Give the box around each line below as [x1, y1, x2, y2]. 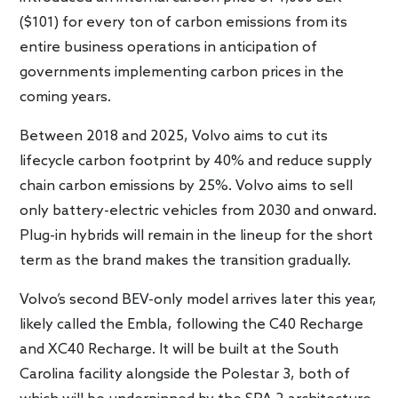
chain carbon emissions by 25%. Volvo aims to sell [20, 177, 354, 195]
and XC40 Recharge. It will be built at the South [20, 340, 339, 358]
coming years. [20, 88, 112, 106]
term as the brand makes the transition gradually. [20, 251, 352, 269]
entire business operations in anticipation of [20, 38, 318, 56]
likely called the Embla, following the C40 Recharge [20, 315, 364, 333]
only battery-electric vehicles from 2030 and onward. [20, 202, 378, 219]
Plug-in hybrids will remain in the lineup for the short [20, 227, 374, 244]
